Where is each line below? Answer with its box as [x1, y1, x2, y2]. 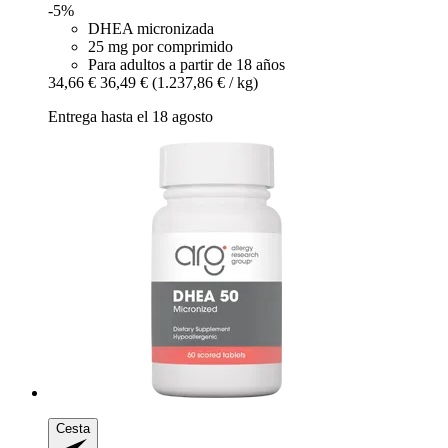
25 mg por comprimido [88, 37, 233, 55]
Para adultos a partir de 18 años [88, 55, 285, 73]
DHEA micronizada [88, 19, 214, 37]
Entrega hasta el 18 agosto [48, 107, 213, 125]
